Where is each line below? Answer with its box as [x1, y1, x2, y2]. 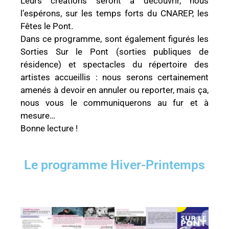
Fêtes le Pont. [20, 21, 75, 32]
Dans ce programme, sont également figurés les [20, 34, 209, 44]
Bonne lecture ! [20, 123, 78, 134]
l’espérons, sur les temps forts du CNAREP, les [20, 8, 209, 19]
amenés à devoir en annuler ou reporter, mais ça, [20, 85, 209, 96]
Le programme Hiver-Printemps [24, 157, 205, 172]
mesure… [20, 110, 55, 121]
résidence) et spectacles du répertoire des [20, 59, 209, 70]
